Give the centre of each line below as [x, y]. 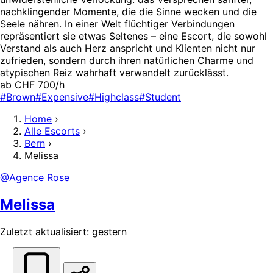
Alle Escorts [52, 131]
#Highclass [114, 97]
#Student [160, 97]
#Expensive [62, 97]
